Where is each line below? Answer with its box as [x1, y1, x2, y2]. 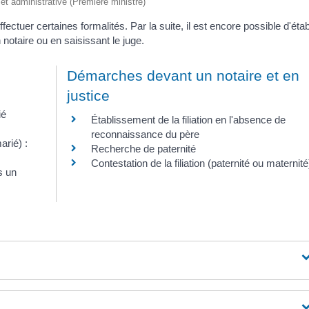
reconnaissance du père [91, 128, 200, 141]
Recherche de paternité [91, 143, 197, 155]
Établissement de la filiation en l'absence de [91, 114, 286, 126]
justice [67, 88, 110, 104]
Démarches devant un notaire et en [67, 68, 300, 84]
